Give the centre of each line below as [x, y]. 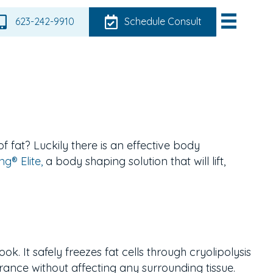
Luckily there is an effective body [117, 145]
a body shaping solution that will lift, [134, 161]
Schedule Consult [163, 22]
